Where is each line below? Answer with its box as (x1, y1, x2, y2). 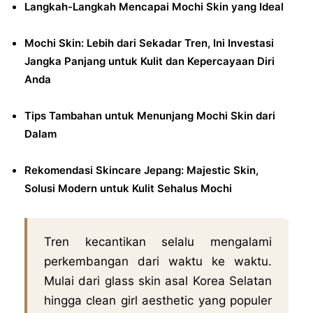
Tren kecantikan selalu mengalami (44, 234, 272, 249)
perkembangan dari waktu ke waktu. (44, 254, 272, 268)
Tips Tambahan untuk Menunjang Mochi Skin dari (24, 108, 275, 122)
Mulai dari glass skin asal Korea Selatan (44, 273, 272, 288)
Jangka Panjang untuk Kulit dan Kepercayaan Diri (24, 54, 275, 68)
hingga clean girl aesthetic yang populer (44, 293, 272, 307)
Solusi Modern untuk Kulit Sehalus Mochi (24, 181, 232, 195)
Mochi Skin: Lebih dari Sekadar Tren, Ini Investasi (24, 36, 274, 50)
